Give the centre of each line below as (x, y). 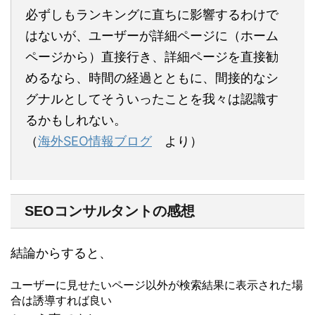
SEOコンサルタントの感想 (110, 211)
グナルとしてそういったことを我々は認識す (152, 98)
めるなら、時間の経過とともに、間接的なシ (152, 77)
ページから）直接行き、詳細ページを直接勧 (152, 56)
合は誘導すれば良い (61, 300)
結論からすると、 (61, 252)
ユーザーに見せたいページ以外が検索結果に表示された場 (157, 284)
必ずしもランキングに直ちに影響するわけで (152, 14)
